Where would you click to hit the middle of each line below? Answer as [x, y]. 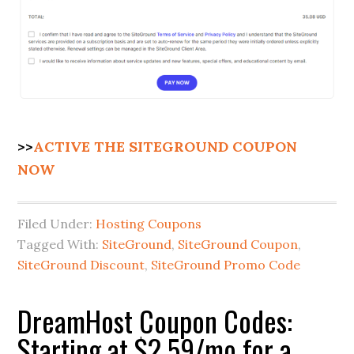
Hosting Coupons [149, 224]
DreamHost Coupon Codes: [155, 321]
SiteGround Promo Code [226, 265]
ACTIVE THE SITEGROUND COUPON [166, 147]
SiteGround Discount [81, 265]
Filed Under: [57, 224]
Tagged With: [60, 245]
